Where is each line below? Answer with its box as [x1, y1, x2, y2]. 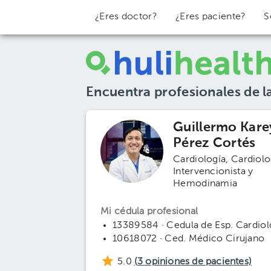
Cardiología [173, 155, 226, 165]
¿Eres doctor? [95, 12, 157, 22]
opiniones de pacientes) [143, 257, 252, 267]
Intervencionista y [173, 167, 253, 177]
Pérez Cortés [173, 137, 256, 150]
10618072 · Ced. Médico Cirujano [113, 234, 265, 244]
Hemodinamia [173, 179, 238, 189]
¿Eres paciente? [175, 12, 246, 22]
